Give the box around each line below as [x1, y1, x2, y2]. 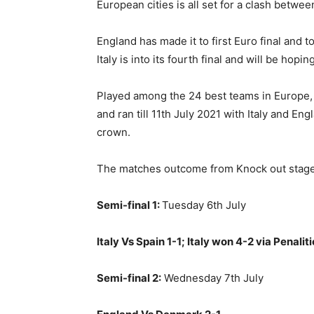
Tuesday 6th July [162, 198, 246, 212]
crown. [97, 125, 130, 139]
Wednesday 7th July [161, 271, 264, 285]
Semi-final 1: [97, 198, 162, 212]
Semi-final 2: [97, 271, 161, 285]
